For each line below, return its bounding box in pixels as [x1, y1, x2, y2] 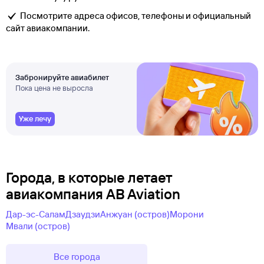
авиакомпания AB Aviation [6, 185, 180, 203]
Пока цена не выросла [15, 83, 93, 93]
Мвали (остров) [6, 220, 70, 232]
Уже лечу [19, 114, 51, 124]
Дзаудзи [65, 209, 100, 220]
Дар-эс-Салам [6, 209, 65, 220]
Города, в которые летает [6, 169, 173, 187]
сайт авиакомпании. [6, 22, 90, 34]
